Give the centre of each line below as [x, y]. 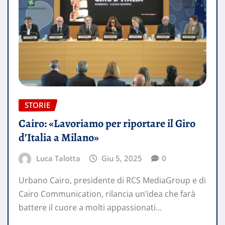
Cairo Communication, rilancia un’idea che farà [107, 194]
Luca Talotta [58, 158]
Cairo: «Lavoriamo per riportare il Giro [107, 124]
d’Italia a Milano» [59, 138]
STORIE [37, 105]
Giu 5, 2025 [122, 158]
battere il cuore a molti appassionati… [90, 207]
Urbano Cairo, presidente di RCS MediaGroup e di [112, 180]
